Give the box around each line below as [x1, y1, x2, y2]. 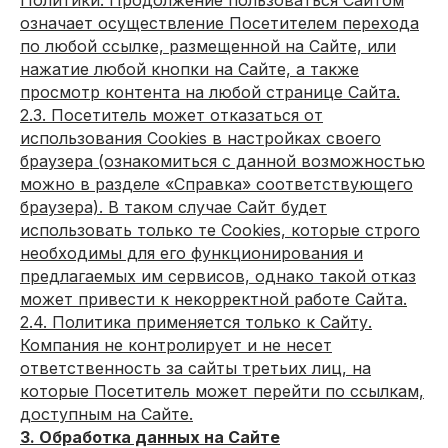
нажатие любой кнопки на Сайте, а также [20, 59, 359, 79]
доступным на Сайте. [20, 404, 193, 424]
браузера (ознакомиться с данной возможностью [20, 151, 425, 171]
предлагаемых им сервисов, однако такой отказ [20, 266, 416, 286]
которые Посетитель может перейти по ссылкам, [20, 381, 424, 401]
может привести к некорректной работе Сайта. [20, 289, 407, 309]
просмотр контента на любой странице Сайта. [20, 82, 400, 102]
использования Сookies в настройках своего [20, 128, 381, 148]
